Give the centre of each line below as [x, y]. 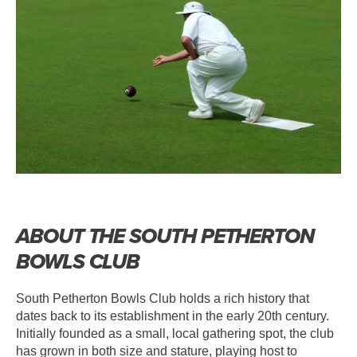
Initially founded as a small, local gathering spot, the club [175, 334]
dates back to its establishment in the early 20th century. [173, 316]
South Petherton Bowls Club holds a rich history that [163, 299]
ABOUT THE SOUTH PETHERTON [165, 236]
